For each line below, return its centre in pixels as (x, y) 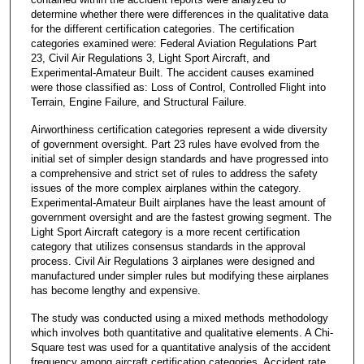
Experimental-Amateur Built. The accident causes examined (172, 72)
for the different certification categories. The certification (162, 28)
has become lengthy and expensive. (115, 290)
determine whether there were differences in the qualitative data (179, 14)
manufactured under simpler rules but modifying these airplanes (180, 275)
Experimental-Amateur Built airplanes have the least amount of (178, 202)
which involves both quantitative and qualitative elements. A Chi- (182, 332)
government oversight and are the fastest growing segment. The (181, 217)
